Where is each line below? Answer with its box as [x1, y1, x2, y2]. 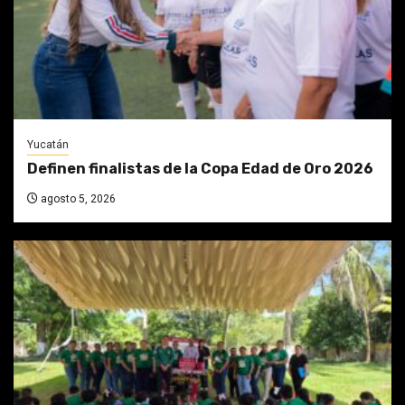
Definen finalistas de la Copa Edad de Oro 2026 [27, 160, 373, 178]
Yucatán [27, 138, 69, 152]
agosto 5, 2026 [38, 193, 116, 206]
